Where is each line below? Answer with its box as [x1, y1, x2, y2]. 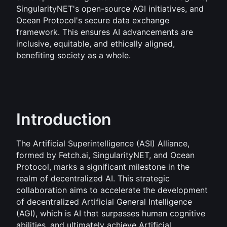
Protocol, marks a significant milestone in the [16, 162, 190, 172]
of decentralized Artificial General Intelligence [16, 197, 192, 207]
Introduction [16, 109, 111, 129]
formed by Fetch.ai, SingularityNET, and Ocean [16, 150, 195, 160]
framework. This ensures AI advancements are [16, 27, 193, 37]
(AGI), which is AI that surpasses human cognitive [16, 208, 205, 218]
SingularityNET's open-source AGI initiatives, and [16, 4, 204, 14]
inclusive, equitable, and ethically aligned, [16, 39, 175, 49]
